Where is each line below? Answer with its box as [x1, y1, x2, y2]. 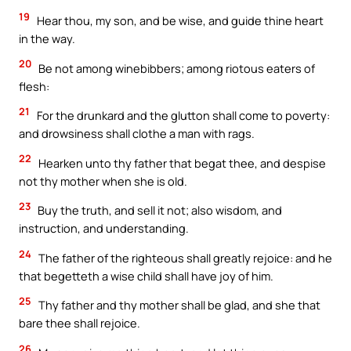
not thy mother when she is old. [19, 172, 187, 189]
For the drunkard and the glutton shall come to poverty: [34, 107, 330, 124]
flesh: [19, 78, 49, 94]
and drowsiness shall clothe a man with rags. [19, 125, 255, 142]
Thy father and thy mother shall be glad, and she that [36, 297, 320, 313]
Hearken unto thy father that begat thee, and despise [36, 154, 326, 171]
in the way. [19, 31, 75, 46]
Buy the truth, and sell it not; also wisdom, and [35, 202, 282, 219]
